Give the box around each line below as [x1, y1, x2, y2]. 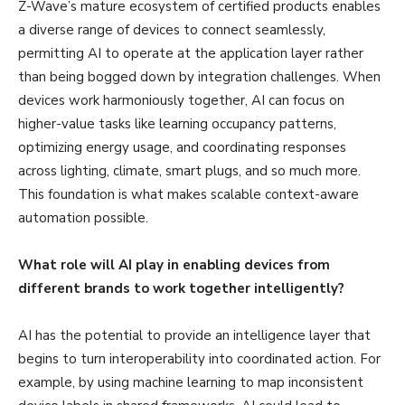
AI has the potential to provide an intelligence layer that [18, 325, 371, 344]
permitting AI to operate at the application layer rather [18, 43, 363, 62]
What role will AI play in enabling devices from [18, 255, 330, 274]
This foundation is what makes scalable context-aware [18, 184, 359, 203]
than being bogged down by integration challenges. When [18, 67, 381, 86]
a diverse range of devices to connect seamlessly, [18, 20, 325, 39]
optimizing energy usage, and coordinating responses [18, 137, 346, 156]
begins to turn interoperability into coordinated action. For [18, 349, 381, 368]
